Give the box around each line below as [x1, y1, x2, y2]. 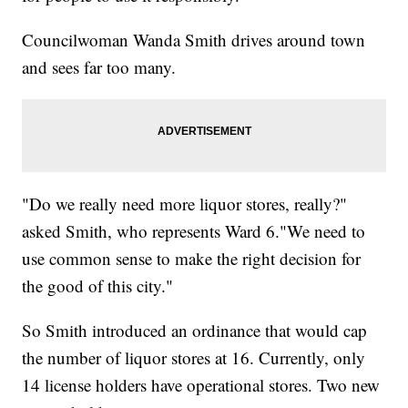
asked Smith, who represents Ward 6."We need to [22, 219, 366, 242]
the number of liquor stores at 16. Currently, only [22, 345, 366, 369]
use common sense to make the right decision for [22, 246, 362, 270]
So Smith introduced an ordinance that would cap [22, 318, 368, 342]
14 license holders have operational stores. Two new [22, 372, 381, 396]
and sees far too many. [22, 55, 177, 78]
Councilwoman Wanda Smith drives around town [22, 27, 366, 51]
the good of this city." [22, 273, 174, 297]
